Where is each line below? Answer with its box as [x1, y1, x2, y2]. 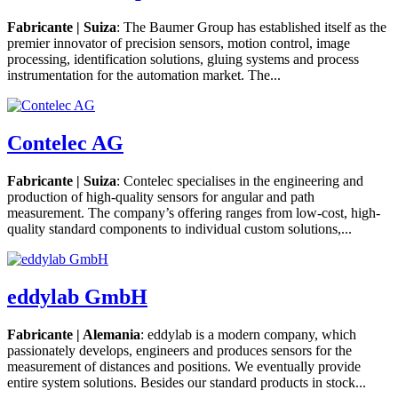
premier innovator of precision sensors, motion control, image [7, 36, 350, 52]
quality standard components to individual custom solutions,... [7, 221, 352, 237]
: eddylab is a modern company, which [140, 326, 356, 342]
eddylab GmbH [7, 285, 147, 309]
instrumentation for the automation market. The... [7, 68, 281, 84]
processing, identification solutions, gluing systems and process [7, 52, 359, 68]
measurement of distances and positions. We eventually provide [7, 358, 361, 374]
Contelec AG [7, 131, 123, 155]
